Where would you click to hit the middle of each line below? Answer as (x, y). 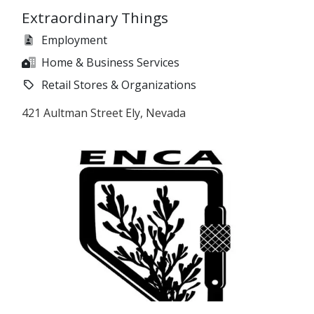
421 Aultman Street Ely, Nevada (104, 113)
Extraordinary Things (95, 18)
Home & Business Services (110, 63)
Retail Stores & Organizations (119, 85)
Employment (74, 40)
